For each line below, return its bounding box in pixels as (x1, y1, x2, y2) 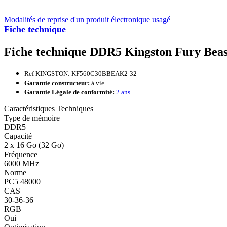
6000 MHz (4, 159, 39, 168)
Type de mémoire (4, 113, 60, 122)
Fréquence (4, 149, 37, 159)
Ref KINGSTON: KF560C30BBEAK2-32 (24, 69, 137, 78)
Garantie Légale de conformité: (24, 88, 115, 96)
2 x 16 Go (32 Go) (4, 140, 64, 149)
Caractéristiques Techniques (4, 104, 93, 113)
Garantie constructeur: (24, 79, 90, 87)
